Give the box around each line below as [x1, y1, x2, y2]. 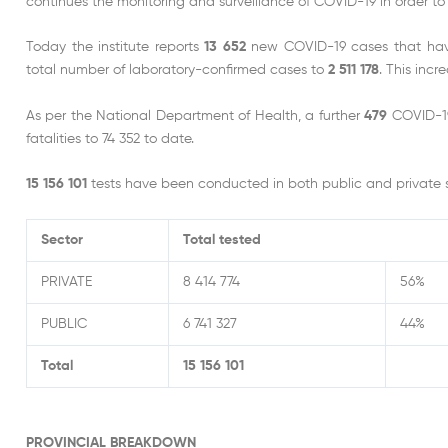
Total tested [183, 232, 261, 247]
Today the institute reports [26, 40, 205, 55]
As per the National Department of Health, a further [26, 108, 365, 123]
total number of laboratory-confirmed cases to [26, 63, 328, 78]
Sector [41, 232, 83, 247]
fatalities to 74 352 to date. [26, 131, 194, 146]
